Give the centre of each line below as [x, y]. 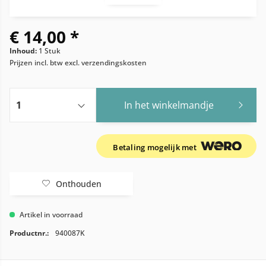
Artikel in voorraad [50, 215]
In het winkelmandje [169, 105]
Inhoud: [24, 51]
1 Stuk [50, 51]
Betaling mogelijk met [156, 147]
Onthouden [78, 184]
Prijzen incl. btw [37, 63]
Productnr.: [29, 233]
